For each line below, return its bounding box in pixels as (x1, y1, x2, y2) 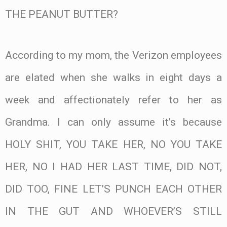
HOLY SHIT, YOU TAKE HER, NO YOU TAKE (5, 138, 222, 150)
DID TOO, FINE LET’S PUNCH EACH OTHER (5, 182, 222, 195)
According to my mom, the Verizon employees (5, 49, 222, 61)
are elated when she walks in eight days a (5, 71, 222, 84)
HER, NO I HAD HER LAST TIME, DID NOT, (5, 160, 222, 173)
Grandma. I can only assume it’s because (5, 116, 222, 128)
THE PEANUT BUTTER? (5, 8, 118, 21)
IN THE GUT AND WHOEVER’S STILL (5, 205, 222, 217)
